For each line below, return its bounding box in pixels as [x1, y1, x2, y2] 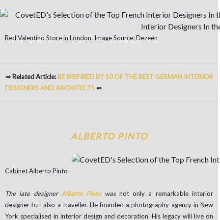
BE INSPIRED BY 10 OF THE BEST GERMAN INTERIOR [57, 73, 213, 81]
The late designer [5, 190, 61, 198]
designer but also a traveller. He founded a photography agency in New [5, 201, 213, 209]
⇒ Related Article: [5, 73, 57, 81]
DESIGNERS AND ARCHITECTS [5, 84, 95, 92]
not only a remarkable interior [115, 190, 214, 198]
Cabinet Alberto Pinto [5, 167, 68, 175]
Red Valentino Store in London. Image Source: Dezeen [5, 34, 158, 42]
